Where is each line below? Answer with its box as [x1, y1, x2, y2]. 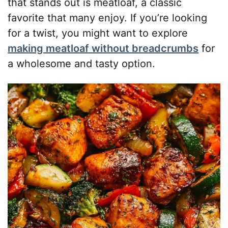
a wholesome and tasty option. [8, 57, 156, 70]
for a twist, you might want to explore [8, 26, 188, 39]
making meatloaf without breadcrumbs [8, 42, 199, 54]
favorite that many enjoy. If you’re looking [8, 11, 208, 24]
